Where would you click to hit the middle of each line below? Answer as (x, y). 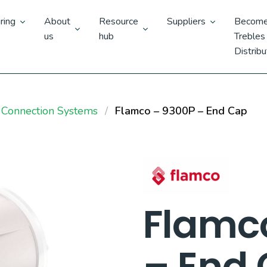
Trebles (249, 36)
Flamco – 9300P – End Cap (181, 111)
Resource (118, 21)
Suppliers (186, 21)
